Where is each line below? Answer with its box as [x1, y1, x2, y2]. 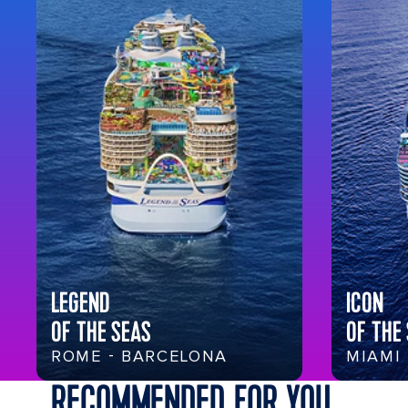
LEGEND [51, 285, 110, 322]
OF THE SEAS [51, 314, 151, 352]
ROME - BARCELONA [51, 346, 229, 367]
